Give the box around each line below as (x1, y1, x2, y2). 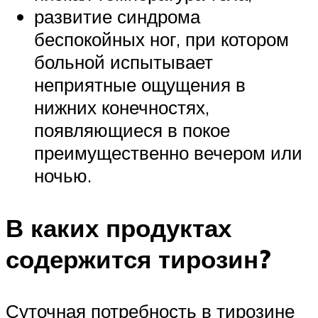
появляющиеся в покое (34, 119, 230, 142)
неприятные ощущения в (34, 73, 246, 97)
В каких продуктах (6, 212, 231, 243)
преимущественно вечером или (34, 141, 302, 165)
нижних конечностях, (34, 96, 209, 119)
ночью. (34, 164, 92, 187)
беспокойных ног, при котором (34, 28, 289, 51)
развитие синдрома (34, 5, 200, 28)
